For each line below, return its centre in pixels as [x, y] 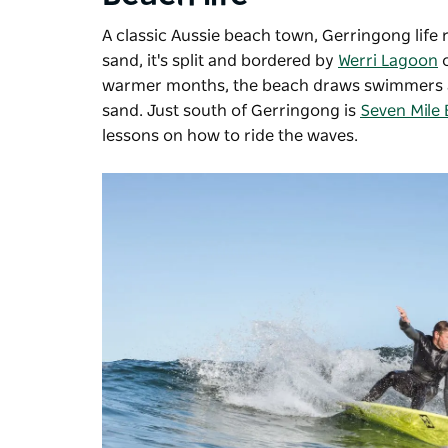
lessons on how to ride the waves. [232, 135]
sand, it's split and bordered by [220, 60]
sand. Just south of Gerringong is [231, 110]
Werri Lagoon [388, 60]
